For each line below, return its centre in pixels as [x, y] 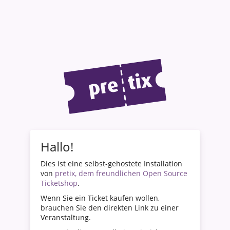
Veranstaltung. [66, 218]
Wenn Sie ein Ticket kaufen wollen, [100, 198]
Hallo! [57, 147]
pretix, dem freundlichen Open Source [121, 174]
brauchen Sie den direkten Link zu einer [110, 208]
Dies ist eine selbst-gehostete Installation [111, 164]
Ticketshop [59, 183]
